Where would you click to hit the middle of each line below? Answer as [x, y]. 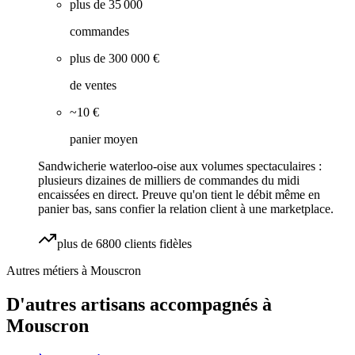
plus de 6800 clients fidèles [124, 244]
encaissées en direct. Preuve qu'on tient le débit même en [179, 195]
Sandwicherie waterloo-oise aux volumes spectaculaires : [180, 166]
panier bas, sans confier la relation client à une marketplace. [186, 209]
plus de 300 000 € [115, 59]
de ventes [93, 86]
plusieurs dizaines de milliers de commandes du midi [169, 181]
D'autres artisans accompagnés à [139, 305]
